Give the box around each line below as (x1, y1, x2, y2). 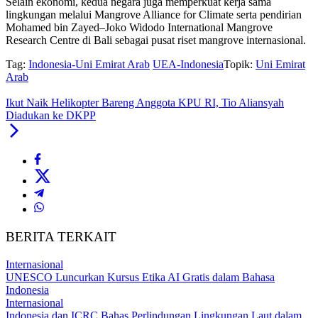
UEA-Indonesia (153, 58, 224, 71)
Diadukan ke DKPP (6, 109, 96, 122)
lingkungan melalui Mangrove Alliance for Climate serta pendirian (6, 9, 302, 21)
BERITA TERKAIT (6, 229, 116, 245)
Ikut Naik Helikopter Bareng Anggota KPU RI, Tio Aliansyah (6, 97, 284, 109)
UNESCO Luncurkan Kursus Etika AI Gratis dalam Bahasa (6, 270, 275, 283)
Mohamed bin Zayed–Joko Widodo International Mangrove (6, 21, 273, 34)
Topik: (224, 58, 253, 71)
